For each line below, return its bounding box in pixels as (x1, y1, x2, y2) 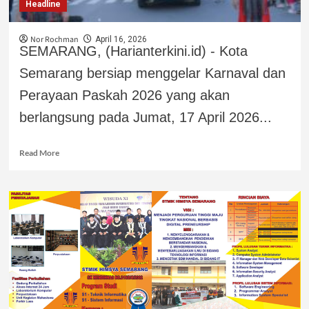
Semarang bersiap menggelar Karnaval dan (19, 65, 286, 81)
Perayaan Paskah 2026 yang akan (19, 87, 230, 103)
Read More (19, 147, 59, 158)
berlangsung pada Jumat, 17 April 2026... (19, 109, 272, 125)
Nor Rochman (30, 33, 79, 46)
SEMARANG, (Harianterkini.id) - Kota (19, 43, 248, 59)
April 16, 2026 (94, 34, 147, 44)
